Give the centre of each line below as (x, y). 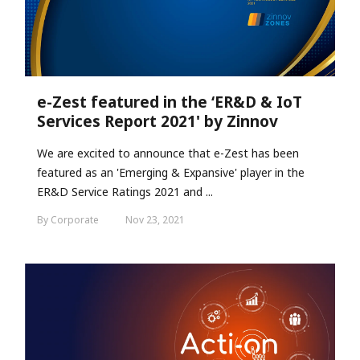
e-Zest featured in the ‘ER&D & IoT (170, 102)
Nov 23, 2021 (155, 220)
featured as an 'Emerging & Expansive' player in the (171, 173)
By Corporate (69, 220)
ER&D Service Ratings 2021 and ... (125, 192)
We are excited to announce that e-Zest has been (168, 153)
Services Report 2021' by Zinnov (157, 122)
